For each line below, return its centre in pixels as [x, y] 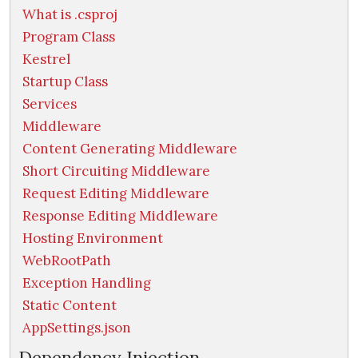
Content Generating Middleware [130, 149]
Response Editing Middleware [120, 216]
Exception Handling [87, 283]
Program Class [69, 37]
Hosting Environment [93, 239]
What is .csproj [70, 15]
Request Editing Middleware [116, 194]
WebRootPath [67, 261]
